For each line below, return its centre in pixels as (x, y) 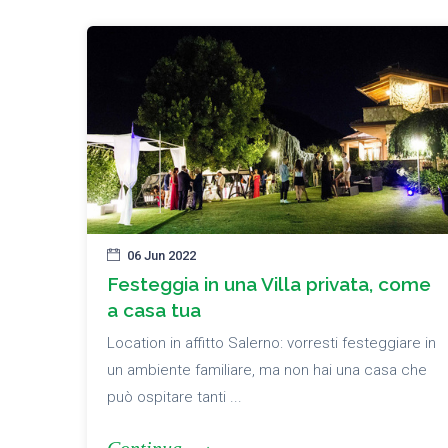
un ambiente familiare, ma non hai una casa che (267, 370)
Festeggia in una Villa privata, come (269, 284)
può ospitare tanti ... (174, 397)
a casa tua (154, 310)
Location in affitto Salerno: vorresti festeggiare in (271, 343)
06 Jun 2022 (161, 256)
